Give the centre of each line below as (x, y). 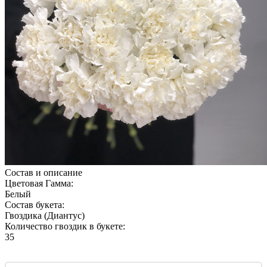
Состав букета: (35, 204)
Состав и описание (44, 172)
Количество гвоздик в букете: (65, 226)
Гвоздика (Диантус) (45, 215)
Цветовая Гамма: (39, 183)
